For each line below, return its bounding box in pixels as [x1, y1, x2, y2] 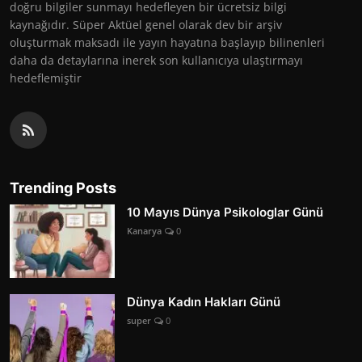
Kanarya [127, 224, 162, 237]
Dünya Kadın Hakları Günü [127, 293, 280, 309]
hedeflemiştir [10, 69, 82, 86]
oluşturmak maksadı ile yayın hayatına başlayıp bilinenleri [10, 34, 325, 50]
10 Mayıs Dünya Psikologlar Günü [127, 204, 323, 220]
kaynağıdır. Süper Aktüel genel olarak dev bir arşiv [10, 16, 282, 32]
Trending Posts [10, 179, 116, 196]
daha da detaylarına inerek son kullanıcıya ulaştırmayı [10, 52, 303, 68]
